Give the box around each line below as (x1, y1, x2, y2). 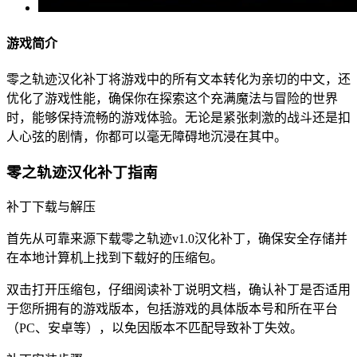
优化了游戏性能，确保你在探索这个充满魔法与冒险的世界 (6, 91, 338, 105)
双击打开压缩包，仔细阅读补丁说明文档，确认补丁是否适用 (6, 283, 351, 297)
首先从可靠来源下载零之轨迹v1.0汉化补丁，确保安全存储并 (6, 232, 347, 246)
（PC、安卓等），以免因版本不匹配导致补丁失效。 (6, 321, 303, 335)
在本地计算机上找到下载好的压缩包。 (6, 251, 223, 265)
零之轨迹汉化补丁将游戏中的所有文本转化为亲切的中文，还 (6, 72, 351, 86)
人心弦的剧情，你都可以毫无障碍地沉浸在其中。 (6, 129, 287, 143)
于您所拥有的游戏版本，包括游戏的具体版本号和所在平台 (6, 302, 338, 316)
